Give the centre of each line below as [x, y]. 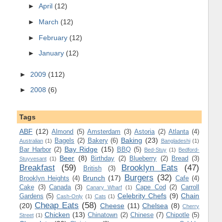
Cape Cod [151, 187]
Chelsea [155, 205]
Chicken [57, 214]
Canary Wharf [104, 187]
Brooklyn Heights [44, 178]
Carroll [190, 187]
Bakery [98, 140]
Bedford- [189, 149]
